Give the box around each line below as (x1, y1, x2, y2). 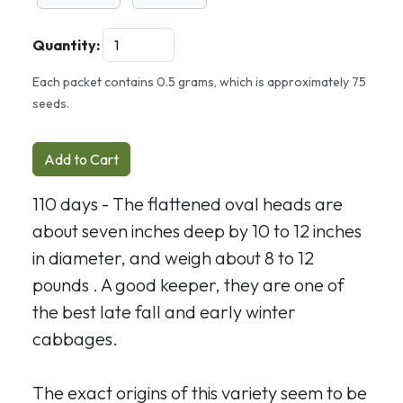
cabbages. (32, 327, 118, 350)
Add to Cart (44, 150, 119, 168)
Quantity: (32, 36, 100, 54)
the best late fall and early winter (32, 300, 296, 323)
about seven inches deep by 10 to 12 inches (32, 219, 362, 242)
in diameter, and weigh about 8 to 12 (32, 246, 314, 269)
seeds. (32, 95, 69, 112)
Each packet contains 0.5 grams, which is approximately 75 (32, 74, 366, 90)
